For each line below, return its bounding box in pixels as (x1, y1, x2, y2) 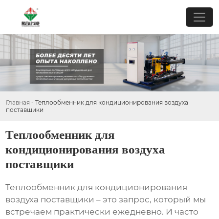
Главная (6, 98, 30, 106)
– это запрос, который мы (94, 195, 206, 205)
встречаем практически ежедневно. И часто (5, 207, 199, 217)
